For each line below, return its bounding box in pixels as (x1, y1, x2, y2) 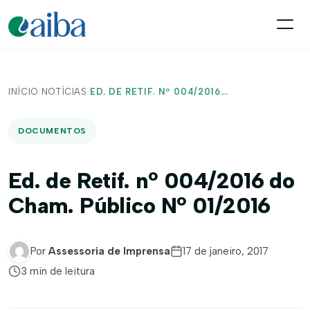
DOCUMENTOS (18, 126, 86, 136)
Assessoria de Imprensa (48, 245, 170, 257)
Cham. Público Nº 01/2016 (8, 192, 271, 219)
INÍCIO (8, 86, 38, 97)
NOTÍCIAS (41, 86, 87, 97)
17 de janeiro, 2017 (183, 245, 268, 257)
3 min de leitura (21, 265, 95, 277)
